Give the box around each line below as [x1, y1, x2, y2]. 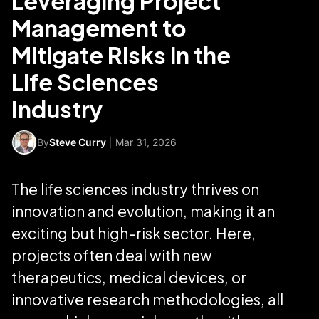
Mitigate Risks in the [11, 40, 231, 69]
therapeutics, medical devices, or [11, 267, 246, 287]
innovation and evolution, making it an [11, 201, 275, 221]
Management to [11, 13, 187, 42]
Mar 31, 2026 [115, 135, 177, 148]
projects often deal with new [11, 245, 212, 265]
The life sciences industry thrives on [11, 179, 259, 199]
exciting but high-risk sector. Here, [11, 223, 256, 243]
